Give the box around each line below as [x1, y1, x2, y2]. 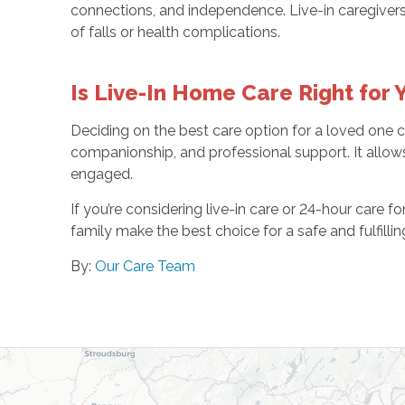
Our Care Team [94, 257, 195, 275]
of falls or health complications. [70, 23, 280, 41]
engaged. [70, 165, 133, 183]
